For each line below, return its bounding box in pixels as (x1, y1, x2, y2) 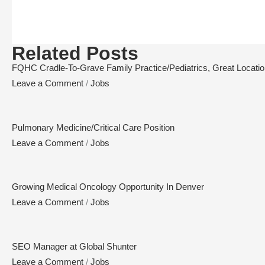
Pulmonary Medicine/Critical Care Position (12, 122, 174, 132)
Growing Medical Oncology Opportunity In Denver (12, 182, 204, 192)
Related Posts (12, 43, 138, 64)
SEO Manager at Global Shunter (12, 241, 137, 251)
